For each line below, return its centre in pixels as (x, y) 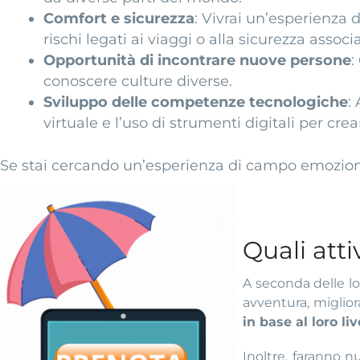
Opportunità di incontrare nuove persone (197, 61)
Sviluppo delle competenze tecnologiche (196, 102)
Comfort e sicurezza (119, 19)
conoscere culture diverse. (138, 82)
